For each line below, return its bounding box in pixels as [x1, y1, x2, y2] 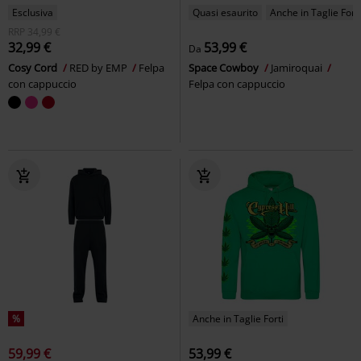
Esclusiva [12, 5, 53, 19]
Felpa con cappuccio [189, 76, 285, 91]
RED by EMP [69, 60, 130, 75]
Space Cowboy [189, 60, 261, 75]
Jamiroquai [271, 60, 325, 75]
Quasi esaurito [193, 5, 258, 19]
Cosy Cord [8, 60, 60, 75]
